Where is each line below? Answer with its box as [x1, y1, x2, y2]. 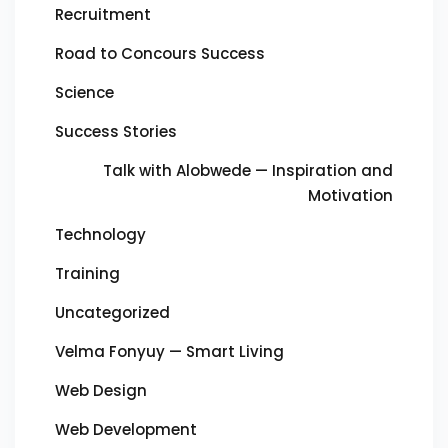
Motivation [308, 185, 393, 206]
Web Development [55, 419, 197, 440]
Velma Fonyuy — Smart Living [55, 341, 284, 362]
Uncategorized [55, 302, 170, 323]
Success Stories [55, 121, 177, 142]
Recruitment [55, 4, 151, 25]
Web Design [55, 380, 147, 401]
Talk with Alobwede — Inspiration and [103, 160, 393, 181]
